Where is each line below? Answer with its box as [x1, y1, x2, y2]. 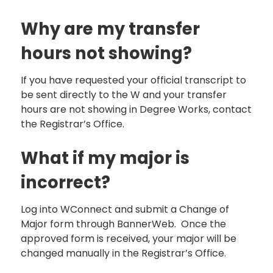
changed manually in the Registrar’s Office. [21, 246, 229, 260]
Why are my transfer [21, 16, 200, 41]
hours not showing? [21, 41, 196, 65]
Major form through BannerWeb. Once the [21, 216, 226, 231]
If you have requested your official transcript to [21, 73, 246, 87]
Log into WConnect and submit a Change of [21, 202, 229, 216]
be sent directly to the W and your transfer [21, 87, 227, 102]
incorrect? [21, 170, 114, 194]
